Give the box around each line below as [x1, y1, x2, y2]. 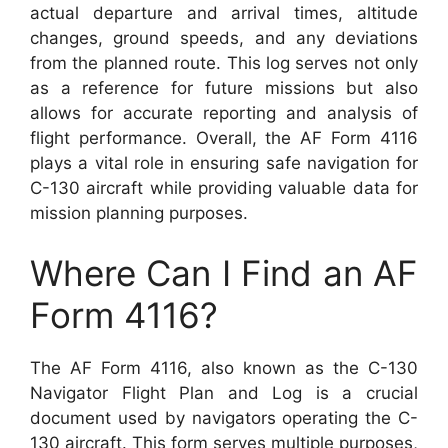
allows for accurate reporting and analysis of [30, 103, 418, 123]
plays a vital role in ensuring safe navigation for [30, 153, 418, 173]
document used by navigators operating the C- [30, 407, 418, 428]
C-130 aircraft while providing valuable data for [30, 178, 418, 198]
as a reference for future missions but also [30, 78, 418, 98]
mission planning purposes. [30, 203, 248, 223]
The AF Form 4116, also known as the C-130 [30, 357, 418, 378]
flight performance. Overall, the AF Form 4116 [30, 128, 418, 148]
